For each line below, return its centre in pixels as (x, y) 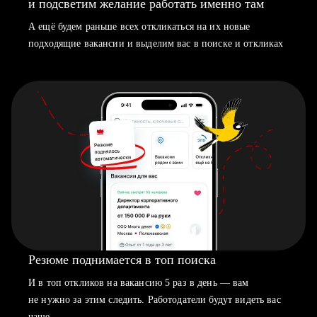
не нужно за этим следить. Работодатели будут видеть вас (155, 300)
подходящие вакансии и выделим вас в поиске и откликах (156, 44)
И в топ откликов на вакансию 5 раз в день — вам (139, 283)
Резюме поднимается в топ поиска (122, 260)
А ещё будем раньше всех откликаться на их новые (139, 27)
